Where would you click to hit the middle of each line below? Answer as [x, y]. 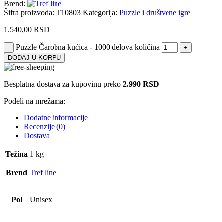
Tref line [43, 173]
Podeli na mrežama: [35, 101]
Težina [17, 154]
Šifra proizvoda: [30, 13]
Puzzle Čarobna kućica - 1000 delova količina [88, 47]
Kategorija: [100, 13]
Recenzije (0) [45, 127]
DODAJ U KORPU [34, 58]
